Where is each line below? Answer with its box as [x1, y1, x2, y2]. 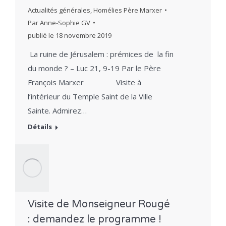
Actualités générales [28, 5, 90, 15]
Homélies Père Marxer [93, 5, 162, 15]
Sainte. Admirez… [28, 105, 87, 116]
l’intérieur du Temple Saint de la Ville [28, 91, 152, 101]
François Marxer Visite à [28, 77, 141, 87]
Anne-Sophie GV [40, 18, 90, 27]
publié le [28, 30, 55, 40]
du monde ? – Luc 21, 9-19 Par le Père [28, 63, 161, 73]
